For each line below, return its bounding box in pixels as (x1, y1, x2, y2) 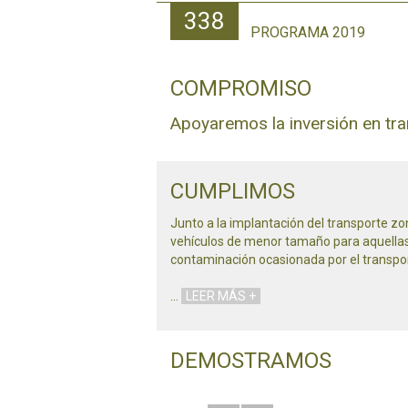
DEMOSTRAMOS (170, 347, 331, 373)
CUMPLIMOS (170, 178, 295, 204)
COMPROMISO (170, 75, 311, 101)
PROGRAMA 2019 (250, 23, 365, 41)
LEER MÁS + (186, 288, 256, 303)
